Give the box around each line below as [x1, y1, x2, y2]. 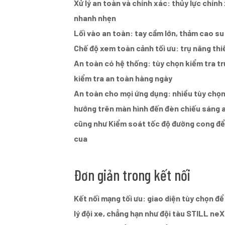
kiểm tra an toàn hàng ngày [74, 73, 173, 83]
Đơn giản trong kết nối [74, 166, 191, 184]
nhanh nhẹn [74, 13, 117, 23]
